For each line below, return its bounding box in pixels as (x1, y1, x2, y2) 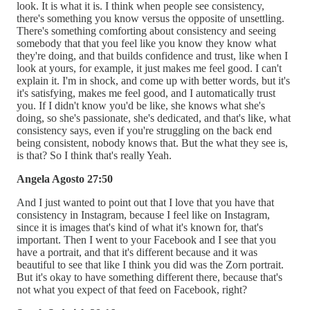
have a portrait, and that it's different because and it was (17, 246, 257, 258)
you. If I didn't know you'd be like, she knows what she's (17, 99, 265, 111)
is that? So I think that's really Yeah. (17, 149, 172, 161)
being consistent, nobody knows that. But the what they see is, (17, 136, 288, 149)
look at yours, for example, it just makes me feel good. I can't (17, 62, 282, 74)
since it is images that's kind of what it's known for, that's (17, 221, 263, 233)
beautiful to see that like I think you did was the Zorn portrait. (17, 258, 284, 271)
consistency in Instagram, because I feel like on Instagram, (17, 208, 270, 221)
